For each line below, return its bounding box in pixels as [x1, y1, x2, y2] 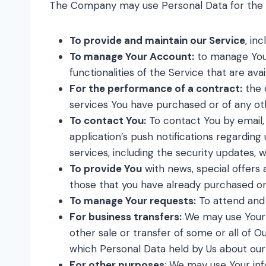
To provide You [69, 162, 142, 175]
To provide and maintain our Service [69, 34, 245, 47]
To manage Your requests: [69, 194, 196, 207]
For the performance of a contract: [69, 82, 242, 95]
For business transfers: [69, 210, 182, 223]
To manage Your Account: [69, 50, 194, 63]
